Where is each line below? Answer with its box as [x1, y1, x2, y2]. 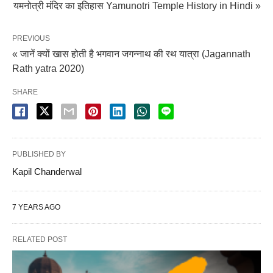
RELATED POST [12, 235, 67, 244]
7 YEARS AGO [12, 203, 60, 212]
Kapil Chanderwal [12, 166, 82, 177]
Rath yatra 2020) [12, 63, 84, 74]
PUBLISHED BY [12, 150, 66, 159]
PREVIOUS [12, 34, 50, 43]
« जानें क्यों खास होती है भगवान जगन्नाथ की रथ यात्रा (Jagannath [12, 49, 250, 60]
